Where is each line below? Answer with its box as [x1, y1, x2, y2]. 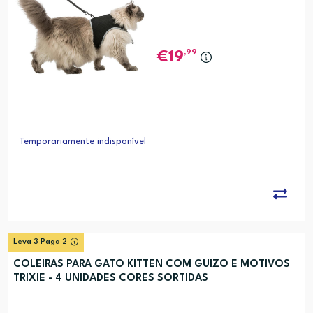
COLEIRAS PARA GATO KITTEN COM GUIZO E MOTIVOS [13, 259, 290, 270]
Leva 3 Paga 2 [13, 238, 67, 247]
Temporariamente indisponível [18, 137, 146, 147]
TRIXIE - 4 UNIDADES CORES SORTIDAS [13, 273, 208, 284]
